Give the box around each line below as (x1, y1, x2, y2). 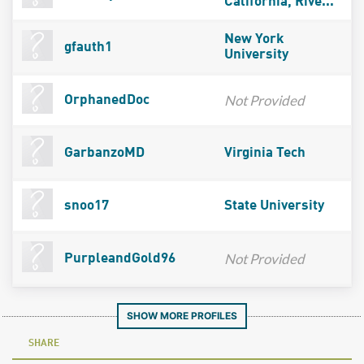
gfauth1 (60, 40, 112, 54)
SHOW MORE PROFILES (127, 309, 237, 322)
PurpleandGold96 (60, 251, 175, 266)
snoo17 (60, 198, 109, 213)
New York (223, 32, 284, 46)
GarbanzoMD (60, 145, 145, 160)
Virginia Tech (223, 145, 305, 160)
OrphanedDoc (60, 93, 149, 107)
